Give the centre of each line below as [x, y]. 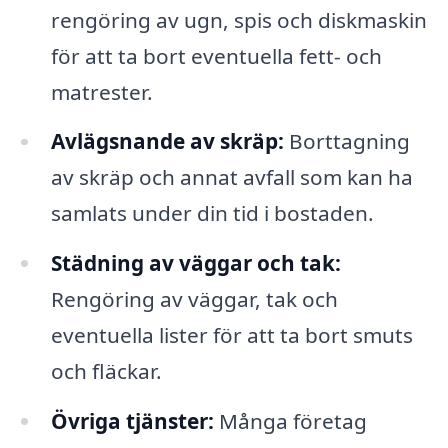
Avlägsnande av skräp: [167, 141]
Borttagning [346, 141]
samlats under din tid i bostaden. [212, 213]
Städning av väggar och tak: [195, 263]
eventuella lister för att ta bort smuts [231, 335]
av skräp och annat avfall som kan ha [231, 177]
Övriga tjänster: [132, 421]
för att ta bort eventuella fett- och [216, 55]
